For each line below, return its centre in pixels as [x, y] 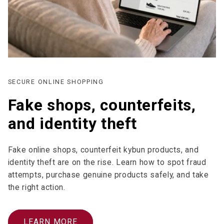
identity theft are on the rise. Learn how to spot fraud [107, 162]
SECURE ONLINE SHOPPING [56, 82]
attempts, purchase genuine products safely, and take [108, 175]
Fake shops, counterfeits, [102, 105]
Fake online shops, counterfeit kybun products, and [103, 150]
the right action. [36, 187]
